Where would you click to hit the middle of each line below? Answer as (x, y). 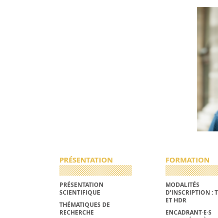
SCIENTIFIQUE (80, 192)
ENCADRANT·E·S (188, 213)
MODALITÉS (182, 184)
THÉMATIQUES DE (85, 205)
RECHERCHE (77, 213)
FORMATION (187, 160)
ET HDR (176, 200)
